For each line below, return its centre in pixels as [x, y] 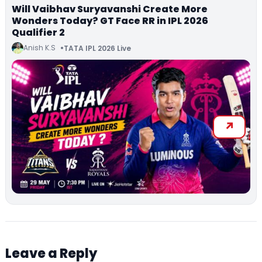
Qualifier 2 [38, 33]
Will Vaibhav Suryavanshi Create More [110, 9]
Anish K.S [39, 48]
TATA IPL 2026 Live [97, 48]
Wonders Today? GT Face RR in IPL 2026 [110, 21]
